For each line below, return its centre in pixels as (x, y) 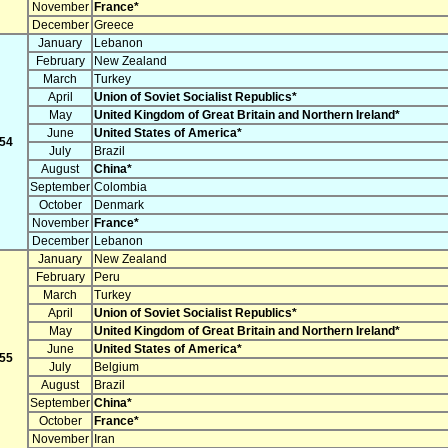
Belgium (116, 367)
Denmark (119, 205)
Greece (114, 25)
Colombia (120, 187)
